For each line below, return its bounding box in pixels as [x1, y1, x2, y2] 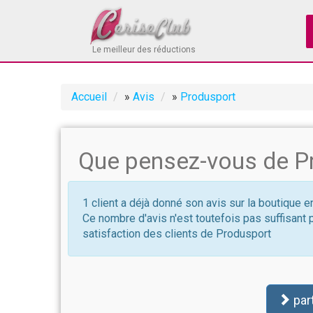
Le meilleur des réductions [92, 45, 196, 54]
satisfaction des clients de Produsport [82, 227, 271, 240]
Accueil [71, 90, 107, 103]
